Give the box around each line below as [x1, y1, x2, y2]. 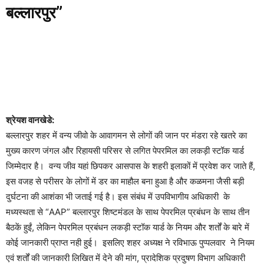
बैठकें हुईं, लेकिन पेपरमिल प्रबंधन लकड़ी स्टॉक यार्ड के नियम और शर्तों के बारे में [6, 221, 249, 233]
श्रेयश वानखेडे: [6, 114, 54, 126]
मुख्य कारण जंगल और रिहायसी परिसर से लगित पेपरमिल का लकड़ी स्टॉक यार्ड [6, 144, 244, 156]
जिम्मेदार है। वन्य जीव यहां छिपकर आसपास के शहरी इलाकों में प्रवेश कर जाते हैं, [6, 160, 255, 171]
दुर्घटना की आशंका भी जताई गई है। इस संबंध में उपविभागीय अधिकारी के [6, 190, 230, 202]
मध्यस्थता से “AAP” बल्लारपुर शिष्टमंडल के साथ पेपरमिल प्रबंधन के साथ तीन [6, 206, 250, 217]
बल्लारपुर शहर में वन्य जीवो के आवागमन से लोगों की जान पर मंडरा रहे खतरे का [6, 129, 247, 141]
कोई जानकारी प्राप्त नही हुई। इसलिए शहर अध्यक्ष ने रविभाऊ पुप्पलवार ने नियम [6, 236, 255, 248]
